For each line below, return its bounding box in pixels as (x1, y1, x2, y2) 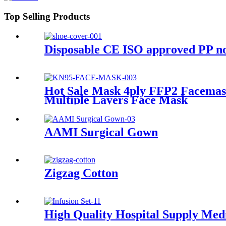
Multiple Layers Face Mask (44, 93, 188, 106)
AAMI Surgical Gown (44, 125, 158, 139)
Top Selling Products (4, 11, 90, 22)
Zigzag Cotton (44, 166, 118, 180)
